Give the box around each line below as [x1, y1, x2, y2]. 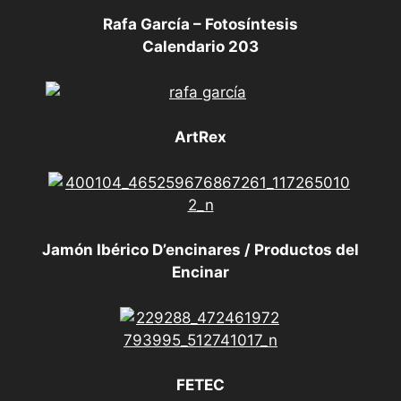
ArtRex [175, 128, 226, 147]
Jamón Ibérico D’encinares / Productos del [42, 241, 359, 260]
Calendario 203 [142, 38, 259, 56]
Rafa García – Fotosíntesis [103, 15, 298, 34]
